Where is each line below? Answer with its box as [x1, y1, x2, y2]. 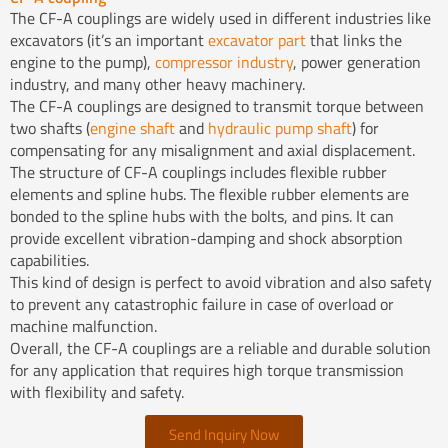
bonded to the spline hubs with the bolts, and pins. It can [10, 203, 394, 228]
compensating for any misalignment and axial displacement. [10, 137, 415, 162]
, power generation [293, 49, 421, 74]
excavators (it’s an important [10, 27, 208, 52]
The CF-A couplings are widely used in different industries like [10, 5, 431, 30]
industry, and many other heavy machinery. [10, 71, 305, 96]
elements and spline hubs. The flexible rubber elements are [10, 181, 409, 206]
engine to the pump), [10, 49, 155, 74]
